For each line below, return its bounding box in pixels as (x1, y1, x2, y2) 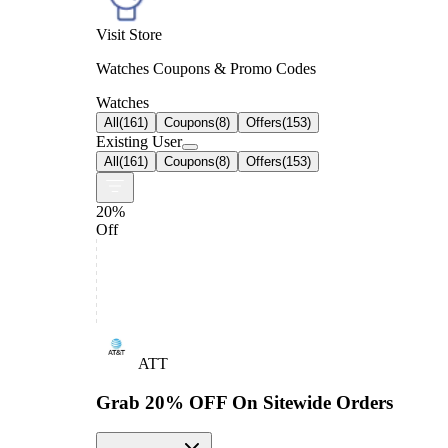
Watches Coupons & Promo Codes (96, 59, 316, 77)
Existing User (96, 132, 182, 150)
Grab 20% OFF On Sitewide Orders (96, 391, 393, 413)
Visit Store (96, 25, 162, 43)
